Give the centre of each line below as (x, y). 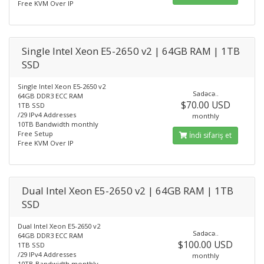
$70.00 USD (205, 105)
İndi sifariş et (210, 135)
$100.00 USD (206, 245)
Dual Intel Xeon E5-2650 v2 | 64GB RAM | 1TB (128, 191)
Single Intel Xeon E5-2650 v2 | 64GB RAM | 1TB (131, 51)
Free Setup (35, 133)
